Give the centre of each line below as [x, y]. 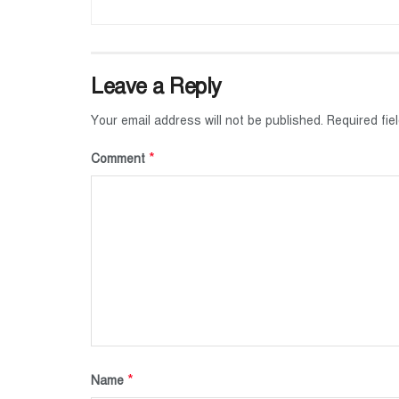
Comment [120, 159]
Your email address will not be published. [207, 120]
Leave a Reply [156, 86]
